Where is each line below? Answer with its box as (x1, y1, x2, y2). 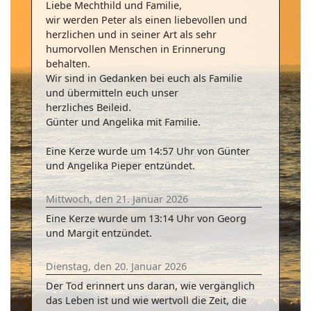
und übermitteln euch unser (46, 86, 178, 99)
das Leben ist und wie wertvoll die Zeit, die (46, 294, 246, 307)
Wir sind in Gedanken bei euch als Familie (46, 72, 242, 85)
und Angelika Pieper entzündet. (46, 159, 195, 172)
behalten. (46, 57, 90, 70)
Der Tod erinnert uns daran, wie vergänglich (46, 279, 255, 292)
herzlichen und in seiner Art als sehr (46, 28, 217, 41)
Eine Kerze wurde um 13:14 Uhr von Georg (46, 212, 246, 225)
